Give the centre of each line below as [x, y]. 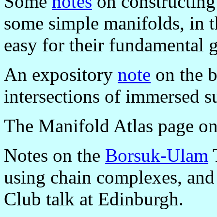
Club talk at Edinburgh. [94, 199]
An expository [61, 74]
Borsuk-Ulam [157, 155]
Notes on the [54, 155]
